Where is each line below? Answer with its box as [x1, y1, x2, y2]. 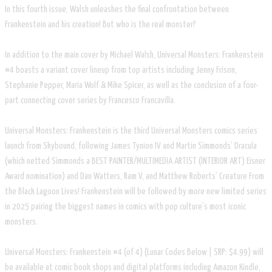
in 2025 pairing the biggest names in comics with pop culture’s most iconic [5, 202, 246, 211]
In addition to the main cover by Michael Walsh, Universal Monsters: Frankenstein [5, 50, 263, 59]
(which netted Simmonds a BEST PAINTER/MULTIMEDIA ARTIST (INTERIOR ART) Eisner [5, 156, 265, 166]
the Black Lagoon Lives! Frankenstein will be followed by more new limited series [5, 186, 267, 196]
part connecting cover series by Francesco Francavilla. [5, 95, 177, 105]
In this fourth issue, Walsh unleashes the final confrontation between [5, 4, 229, 14]
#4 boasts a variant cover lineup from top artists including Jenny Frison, [5, 65, 237, 75]
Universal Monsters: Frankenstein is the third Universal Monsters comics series [5, 126, 257, 135]
